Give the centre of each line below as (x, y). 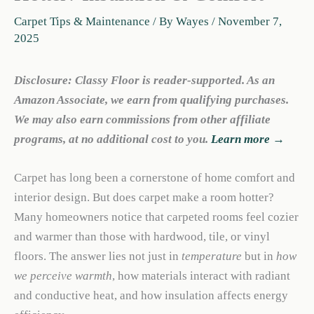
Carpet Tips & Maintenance (82, 21)
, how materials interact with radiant (201, 276)
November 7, (250, 21)
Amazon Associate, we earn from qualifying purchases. (151, 100)
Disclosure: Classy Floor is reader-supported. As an (144, 80)
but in (259, 257)
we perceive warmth (63, 276)
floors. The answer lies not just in (98, 257)
